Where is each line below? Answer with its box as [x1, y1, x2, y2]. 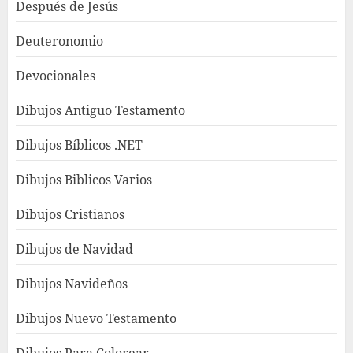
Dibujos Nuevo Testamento [16, 309, 176, 327]
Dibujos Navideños [16, 274, 128, 292]
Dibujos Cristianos [16, 205, 124, 223]
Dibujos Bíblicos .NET [16, 136, 143, 154]
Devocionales [16, 66, 95, 84]
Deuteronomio [16, 32, 103, 50]
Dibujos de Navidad [16, 240, 133, 258]
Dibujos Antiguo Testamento [16, 101, 185, 119]
